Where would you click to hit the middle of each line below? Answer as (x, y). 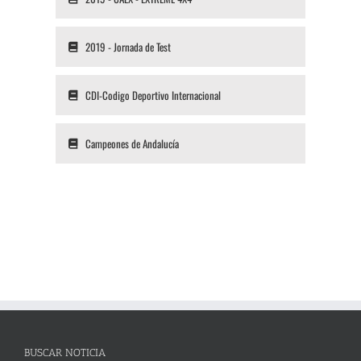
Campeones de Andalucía (132, 144)
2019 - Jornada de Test (128, 47)
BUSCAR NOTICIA (65, 353)
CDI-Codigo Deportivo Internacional (153, 95)
